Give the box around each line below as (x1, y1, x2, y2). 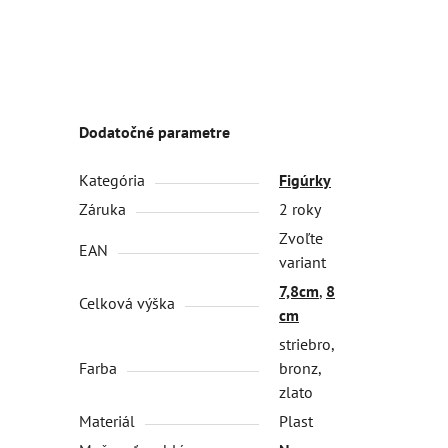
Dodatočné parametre (79, 122, 231, 143)
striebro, (279, 334, 335, 355)
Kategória (79, 170, 146, 191)
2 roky (279, 199, 322, 220)
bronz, (279, 358, 322, 379)
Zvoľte (279, 228, 324, 249)
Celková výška (79, 293, 176, 314)
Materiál (79, 411, 136, 432)
